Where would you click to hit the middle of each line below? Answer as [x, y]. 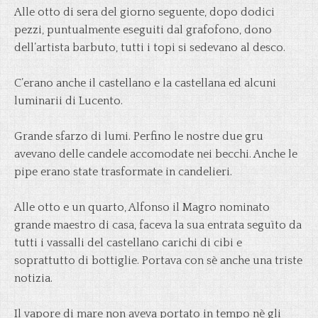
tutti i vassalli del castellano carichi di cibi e [128, 243]
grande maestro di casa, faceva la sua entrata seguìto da [158, 225]
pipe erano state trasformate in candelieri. [123, 172]
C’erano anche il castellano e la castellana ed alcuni [145, 83]
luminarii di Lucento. [68, 101]
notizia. [33, 278]
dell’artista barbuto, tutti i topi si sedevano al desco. [150, 48]
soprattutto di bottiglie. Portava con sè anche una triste [158, 261]
